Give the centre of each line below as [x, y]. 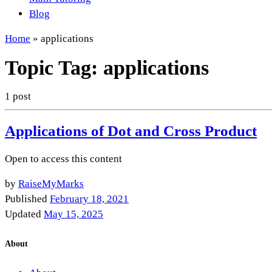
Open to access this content [63, 158]
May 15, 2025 [73, 214]
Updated [24, 214]
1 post [18, 97]
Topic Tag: [54, 67]
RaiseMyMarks [51, 184]
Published [27, 199]
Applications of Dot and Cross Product [131, 131]
